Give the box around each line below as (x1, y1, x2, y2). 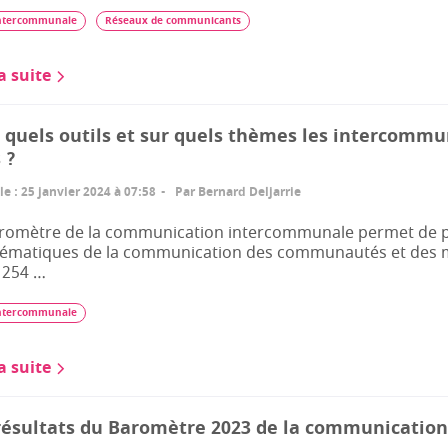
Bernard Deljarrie (198, 183, 301, 201)
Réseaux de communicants (105, 13, 241, 28)
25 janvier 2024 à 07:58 (21, 183, 156, 201)
